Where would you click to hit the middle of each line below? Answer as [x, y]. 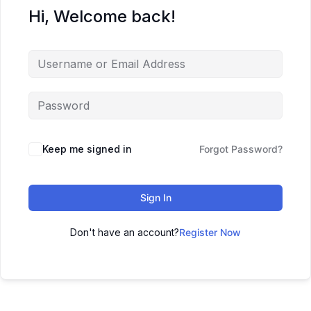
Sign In [155, 198]
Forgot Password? [241, 149]
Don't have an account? [125, 233]
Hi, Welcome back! [102, 17]
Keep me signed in [87, 149]
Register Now [210, 233]
